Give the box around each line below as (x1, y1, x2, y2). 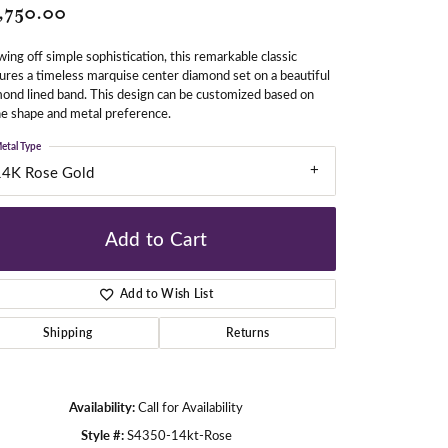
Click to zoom (230, 408, 303, 426)
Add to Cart (104, 225, 208, 252)
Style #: (80, 425, 124, 444)
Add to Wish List (120, 284, 214, 302)
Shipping (42, 323, 93, 341)
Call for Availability (138, 397, 243, 415)
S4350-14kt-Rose (126, 425, 232, 443)
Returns (225, 323, 270, 341)
